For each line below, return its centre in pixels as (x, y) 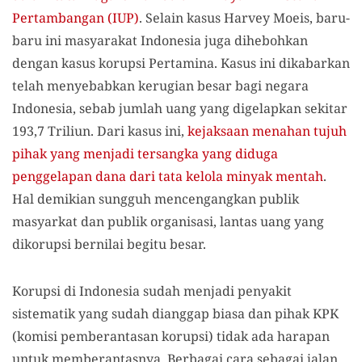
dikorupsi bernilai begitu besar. (109, 244)
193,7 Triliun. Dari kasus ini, (100, 130)
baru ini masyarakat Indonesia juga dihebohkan (160, 40)
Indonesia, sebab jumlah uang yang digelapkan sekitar (180, 108)
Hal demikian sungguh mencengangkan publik (156, 198)
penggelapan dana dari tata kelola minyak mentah (168, 176)
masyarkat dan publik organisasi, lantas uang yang (168, 221)
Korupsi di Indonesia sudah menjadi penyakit (152, 290)
